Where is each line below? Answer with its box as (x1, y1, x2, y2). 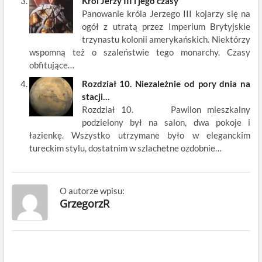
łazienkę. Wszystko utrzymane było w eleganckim (29, 130, 251, 141)
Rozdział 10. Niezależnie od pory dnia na (81, 78, 251, 89)
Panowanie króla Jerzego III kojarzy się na (81, 8, 251, 19)
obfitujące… (29, 60, 74, 71)
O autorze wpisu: (59, 185, 125, 196)
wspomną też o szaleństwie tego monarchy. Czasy (29, 47, 251, 58)
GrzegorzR (59, 196, 109, 211)
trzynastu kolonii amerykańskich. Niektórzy (81, 34, 251, 45)
